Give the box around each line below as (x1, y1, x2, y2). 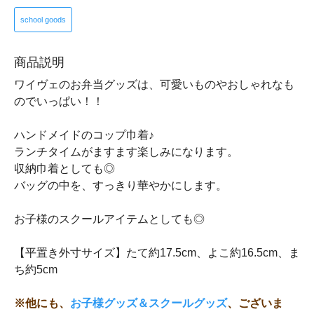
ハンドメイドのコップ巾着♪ (14, 129, 154, 141)
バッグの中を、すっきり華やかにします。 (14, 179, 227, 191)
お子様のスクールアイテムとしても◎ (14, 213, 205, 225)
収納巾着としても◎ (14, 163, 115, 175)
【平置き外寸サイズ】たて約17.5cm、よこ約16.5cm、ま (14, 247, 300, 259)
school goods (20, 15, 66, 24)
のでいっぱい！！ (14, 95, 104, 107)
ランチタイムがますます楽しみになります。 (14, 146, 238, 158)
